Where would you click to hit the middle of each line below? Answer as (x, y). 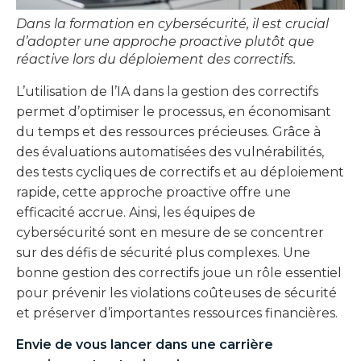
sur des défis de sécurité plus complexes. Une (163, 253)
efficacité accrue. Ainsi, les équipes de (136, 213)
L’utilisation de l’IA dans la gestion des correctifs (167, 92)
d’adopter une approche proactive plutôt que (165, 42)
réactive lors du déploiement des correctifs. (156, 60)
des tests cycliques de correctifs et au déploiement (180, 172)
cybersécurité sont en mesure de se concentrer (170, 233)
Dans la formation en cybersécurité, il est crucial (172, 24)
